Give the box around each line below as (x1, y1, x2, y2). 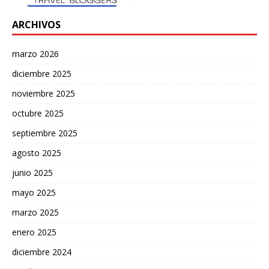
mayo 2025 (12, 187, 56, 199)
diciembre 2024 (12, 246, 71, 258)
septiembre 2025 (12, 127, 77, 139)
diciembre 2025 (12, 68, 71, 80)
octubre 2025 (12, 107, 64, 119)
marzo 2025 (12, 207, 59, 219)
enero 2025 (12, 226, 56, 238)
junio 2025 (12, 167, 53, 179)
